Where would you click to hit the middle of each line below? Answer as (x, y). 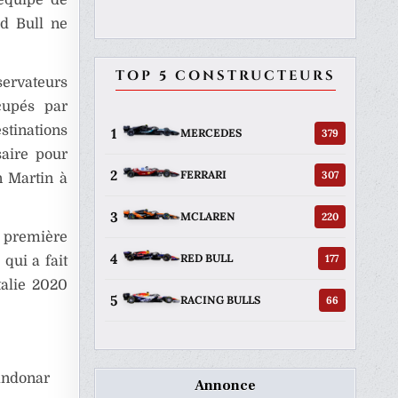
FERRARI (203, 175)
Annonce (225, 385)
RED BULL (207, 259)
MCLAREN (208, 217)
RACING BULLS (220, 300)
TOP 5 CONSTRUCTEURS (225, 76)
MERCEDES (211, 133)
